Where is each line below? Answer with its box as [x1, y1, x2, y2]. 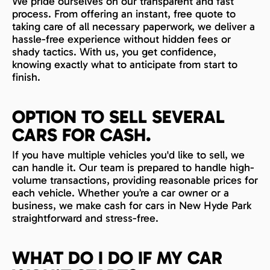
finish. [12, 70, 40, 84]
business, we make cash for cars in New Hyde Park [12, 198, 251, 212]
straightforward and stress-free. [12, 211, 159, 225]
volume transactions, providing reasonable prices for [12, 173, 258, 187]
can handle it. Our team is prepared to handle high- [12, 160, 254, 174]
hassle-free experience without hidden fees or [12, 32, 231, 46]
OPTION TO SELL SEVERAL [12, 105, 225, 128]
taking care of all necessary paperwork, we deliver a [12, 19, 255, 33]
